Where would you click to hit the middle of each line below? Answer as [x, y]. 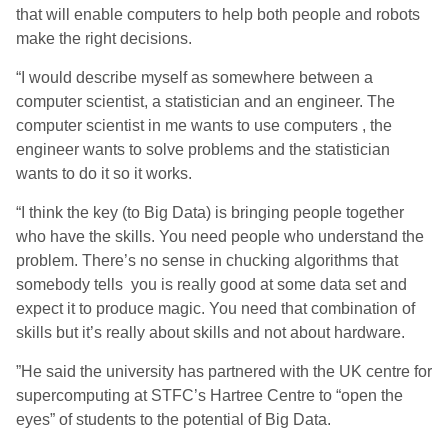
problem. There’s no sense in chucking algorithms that [207, 260]
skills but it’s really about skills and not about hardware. [210, 332]
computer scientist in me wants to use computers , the [204, 125]
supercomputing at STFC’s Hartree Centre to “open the [209, 395]
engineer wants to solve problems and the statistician [203, 149]
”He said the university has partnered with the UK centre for [224, 371]
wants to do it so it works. [104, 173]
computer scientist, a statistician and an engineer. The [205, 101]
